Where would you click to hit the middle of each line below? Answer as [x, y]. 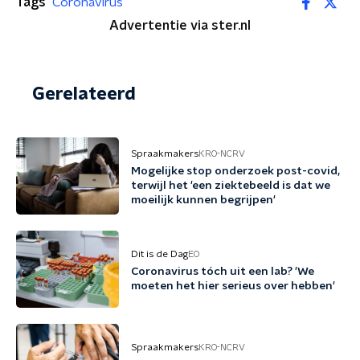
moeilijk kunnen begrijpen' [203, 200]
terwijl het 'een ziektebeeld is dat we [231, 186]
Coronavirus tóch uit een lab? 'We [223, 272]
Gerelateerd [84, 94]
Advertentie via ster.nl [180, 26]
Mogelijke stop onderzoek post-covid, [235, 171]
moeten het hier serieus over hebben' [233, 286]
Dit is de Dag [160, 254]
